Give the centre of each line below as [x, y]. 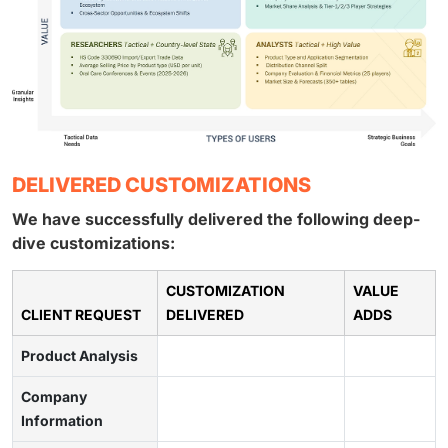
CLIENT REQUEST [81, 314]
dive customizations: [93, 242]
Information [62, 420]
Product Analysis [79, 355]
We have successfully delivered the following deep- [216, 218]
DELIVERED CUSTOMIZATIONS [161, 184]
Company [54, 396]
